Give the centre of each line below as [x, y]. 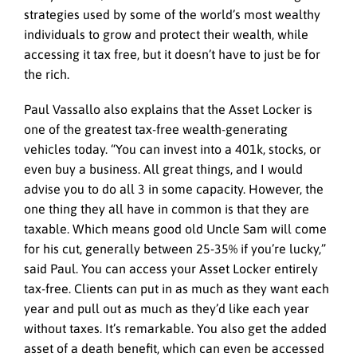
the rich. [47, 74]
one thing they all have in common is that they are [167, 209]
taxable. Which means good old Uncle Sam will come [175, 229]
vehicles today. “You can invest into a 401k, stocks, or [173, 149]
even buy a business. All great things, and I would [163, 169]
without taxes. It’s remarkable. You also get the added [175, 329]
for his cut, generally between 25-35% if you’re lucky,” [175, 249]
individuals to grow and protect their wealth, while [166, 34]
